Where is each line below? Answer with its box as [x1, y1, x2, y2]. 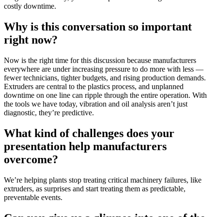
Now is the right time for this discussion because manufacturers [4, 56, 196, 65]
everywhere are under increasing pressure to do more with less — [4, 65, 203, 74]
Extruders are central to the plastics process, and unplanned [4, 82, 184, 91]
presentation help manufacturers [4, 140, 167, 153]
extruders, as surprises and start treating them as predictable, [4, 185, 186, 193]
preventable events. [4, 193, 62, 202]
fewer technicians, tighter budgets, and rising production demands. [4, 74, 206, 82]
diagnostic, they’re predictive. [4, 108, 94, 117]
